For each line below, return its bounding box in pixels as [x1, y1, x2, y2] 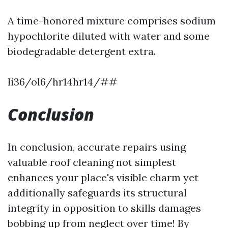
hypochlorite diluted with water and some [8, 30, 210, 42]
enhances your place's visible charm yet [8, 171, 198, 184]
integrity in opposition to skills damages [8, 202, 201, 214]
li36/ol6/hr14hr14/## [8, 75, 118, 88]
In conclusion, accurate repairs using [8, 140, 186, 153]
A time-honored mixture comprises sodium [8, 14, 216, 27]
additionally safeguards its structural [8, 186, 187, 199]
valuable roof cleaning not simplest [8, 156, 176, 168]
